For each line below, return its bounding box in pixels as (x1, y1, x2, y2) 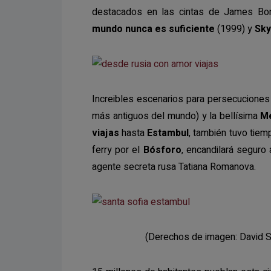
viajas (92, 126, 119, 140)
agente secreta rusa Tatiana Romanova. (92, 160, 256, 174)
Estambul (147, 126, 189, 140)
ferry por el (92, 143, 143, 157)
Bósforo (143, 143, 181, 157)
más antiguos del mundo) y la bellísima (92, 109, 261, 123)
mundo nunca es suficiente (92, 22, 215, 36)
